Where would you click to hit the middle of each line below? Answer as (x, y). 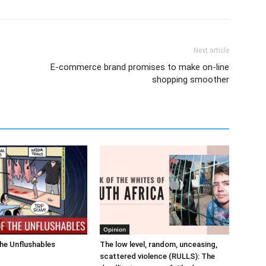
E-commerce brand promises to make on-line (140, 67)
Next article (211, 50)
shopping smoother (191, 80)
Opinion (115, 229)
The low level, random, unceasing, (159, 244)
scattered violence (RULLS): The (157, 256)
